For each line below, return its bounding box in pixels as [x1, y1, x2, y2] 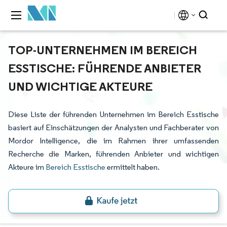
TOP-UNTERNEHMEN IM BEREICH [8, 42, 197, 57]
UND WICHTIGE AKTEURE [8, 79, 153, 94]
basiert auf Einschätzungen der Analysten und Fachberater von [8, 123, 219, 132]
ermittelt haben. [105, 162, 160, 172]
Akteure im [8, 162, 46, 172]
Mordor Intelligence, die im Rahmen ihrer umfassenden [8, 136, 219, 145]
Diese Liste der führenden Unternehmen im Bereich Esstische [8, 109, 219, 119]
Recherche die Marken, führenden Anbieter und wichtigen [8, 149, 219, 159]
